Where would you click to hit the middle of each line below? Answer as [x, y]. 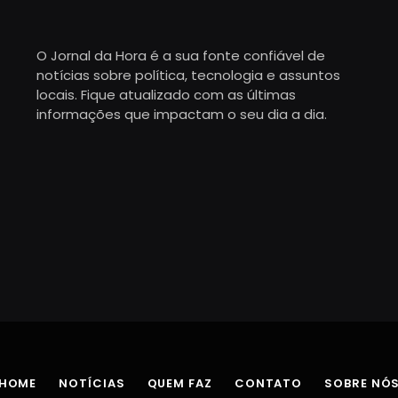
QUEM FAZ [179, 383]
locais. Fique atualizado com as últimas [166, 94]
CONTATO [268, 383]
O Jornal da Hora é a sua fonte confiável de [180, 55]
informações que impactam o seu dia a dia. [181, 114]
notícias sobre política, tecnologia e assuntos [188, 75]
